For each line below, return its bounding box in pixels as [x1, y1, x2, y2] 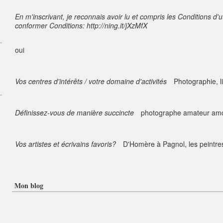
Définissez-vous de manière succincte [15, 108, 134, 117]
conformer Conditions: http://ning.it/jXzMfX [15, 20, 147, 30]
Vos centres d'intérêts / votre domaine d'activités [15, 76, 167, 86]
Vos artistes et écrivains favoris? [15, 139, 116, 149]
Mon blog [14, 180, 43, 191]
